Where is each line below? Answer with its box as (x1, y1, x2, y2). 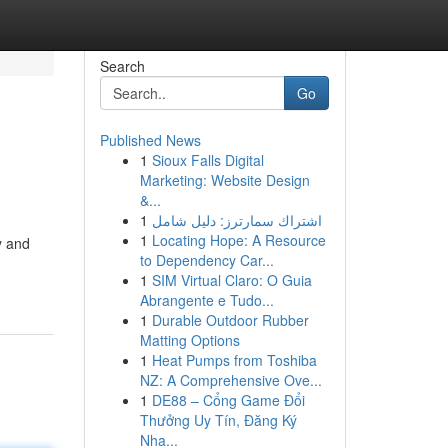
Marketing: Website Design (139, 170, 310, 190)
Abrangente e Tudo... (139, 290, 274, 310)
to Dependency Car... (139, 250, 274, 270)
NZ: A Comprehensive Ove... (139, 370, 322, 390)
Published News (99, 130, 201, 150)
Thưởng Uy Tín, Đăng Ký (139, 410, 297, 430)
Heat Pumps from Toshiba (151, 350, 317, 370)
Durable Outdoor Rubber (151, 310, 309, 330)
